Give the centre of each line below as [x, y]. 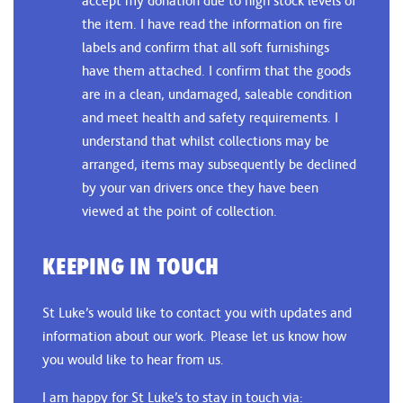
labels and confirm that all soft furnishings [206, 47]
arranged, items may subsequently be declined [219, 164]
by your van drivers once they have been [200, 188]
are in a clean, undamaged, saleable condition [217, 94]
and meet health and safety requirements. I [210, 117]
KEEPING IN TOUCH [131, 266]
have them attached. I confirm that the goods [216, 71]
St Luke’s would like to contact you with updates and [197, 313]
